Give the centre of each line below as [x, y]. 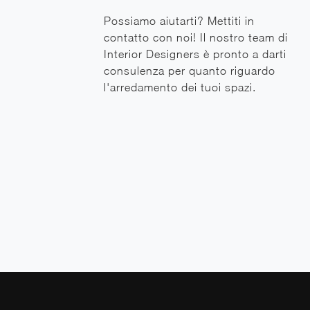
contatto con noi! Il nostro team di [196, 38]
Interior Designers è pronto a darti [195, 54]
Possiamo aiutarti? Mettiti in [179, 21]
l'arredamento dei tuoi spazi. [180, 88]
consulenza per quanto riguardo [190, 71]
